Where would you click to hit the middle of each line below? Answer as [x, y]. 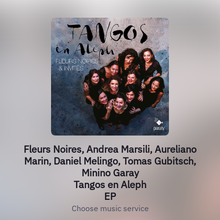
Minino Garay [110, 173]
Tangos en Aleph [110, 184]
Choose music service [110, 208]
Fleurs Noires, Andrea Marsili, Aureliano [110, 149]
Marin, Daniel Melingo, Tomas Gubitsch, [110, 161]
